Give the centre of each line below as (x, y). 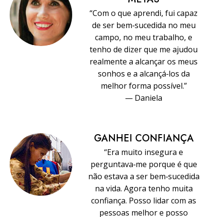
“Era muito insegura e (144, 152)
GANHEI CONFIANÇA (144, 138)
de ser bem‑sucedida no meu (144, 25)
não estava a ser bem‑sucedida (144, 176)
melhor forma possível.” (144, 85)
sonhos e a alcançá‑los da (144, 73)
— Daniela (144, 98)
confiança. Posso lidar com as (144, 200)
